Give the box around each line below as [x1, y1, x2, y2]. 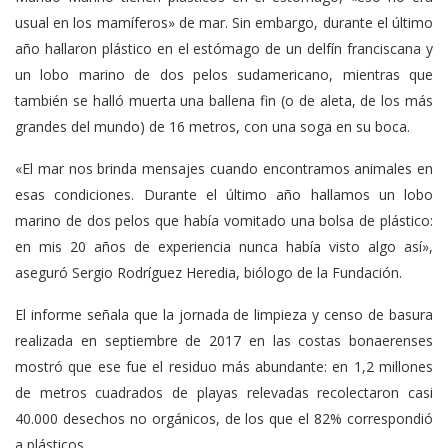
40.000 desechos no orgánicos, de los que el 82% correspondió [15, 408, 433, 428]
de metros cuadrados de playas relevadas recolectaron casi [15, 382, 433, 402]
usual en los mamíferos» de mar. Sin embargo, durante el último [15, 12, 433, 32]
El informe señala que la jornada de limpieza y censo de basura [15, 304, 433, 324]
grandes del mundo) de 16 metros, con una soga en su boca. [15, 116, 410, 136]
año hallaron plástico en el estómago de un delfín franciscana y [15, 38, 433, 58]
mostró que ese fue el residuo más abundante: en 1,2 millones [15, 356, 433, 376]
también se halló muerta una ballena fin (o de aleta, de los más [15, 90, 433, 110]
